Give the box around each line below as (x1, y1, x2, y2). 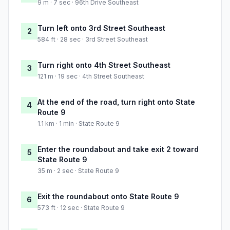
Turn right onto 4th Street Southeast (37, 61, 170, 70)
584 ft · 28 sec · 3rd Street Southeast (37, 35, 148, 44)
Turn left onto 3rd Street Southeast (37, 24, 165, 33)
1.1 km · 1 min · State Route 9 (37, 120, 120, 128)
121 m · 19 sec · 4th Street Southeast (37, 72, 144, 81)
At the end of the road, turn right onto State (37, 98, 195, 107)
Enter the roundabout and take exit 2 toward (37, 145, 199, 154)
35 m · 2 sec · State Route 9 (37, 167, 119, 175)
